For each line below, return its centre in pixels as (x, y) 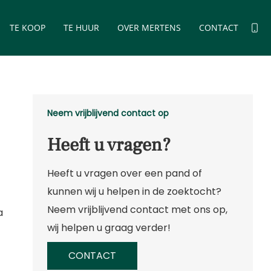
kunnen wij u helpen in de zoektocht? (134, 191)
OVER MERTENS (149, 28)
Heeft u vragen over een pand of (124, 173)
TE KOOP (28, 28)
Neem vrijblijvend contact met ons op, (137, 210)
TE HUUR (81, 28)
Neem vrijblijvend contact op (108, 113)
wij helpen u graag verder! (109, 228)
